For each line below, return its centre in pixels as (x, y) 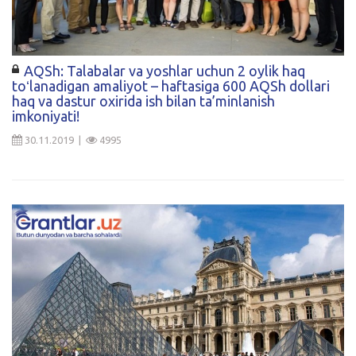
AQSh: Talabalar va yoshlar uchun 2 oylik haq (164, 70)
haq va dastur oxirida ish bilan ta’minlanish (143, 101)
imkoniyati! (46, 116)
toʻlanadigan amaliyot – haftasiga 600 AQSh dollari (171, 85)
